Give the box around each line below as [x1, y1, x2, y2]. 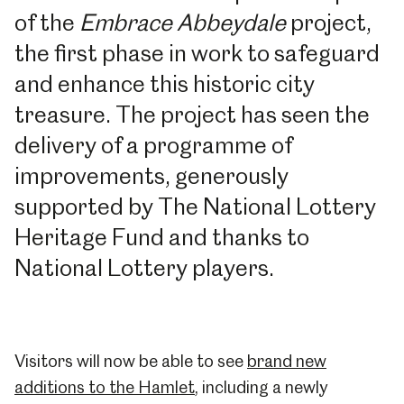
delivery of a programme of [14, 132, 292, 159]
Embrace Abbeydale [79, 9, 286, 36]
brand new [247, 351, 326, 372]
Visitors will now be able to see [14, 351, 247, 372]
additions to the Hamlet [14, 377, 195, 398]
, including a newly [195, 377, 327, 398]
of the [14, 9, 79, 36]
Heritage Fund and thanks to [14, 224, 309, 251]
